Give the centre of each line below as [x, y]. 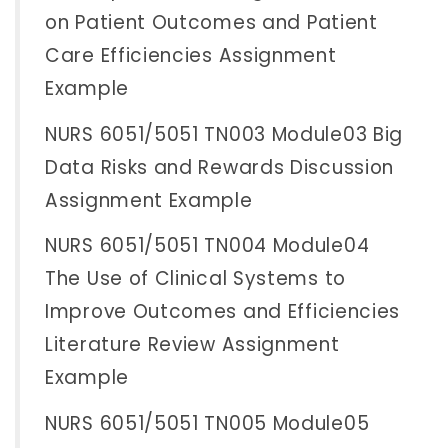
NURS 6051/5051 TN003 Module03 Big [224, 134]
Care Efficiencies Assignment [191, 56]
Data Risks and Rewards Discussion [220, 167]
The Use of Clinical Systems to [195, 279]
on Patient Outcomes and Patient [211, 23]
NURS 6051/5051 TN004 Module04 [207, 246]
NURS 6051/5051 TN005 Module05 [207, 423]
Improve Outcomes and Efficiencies [223, 312]
